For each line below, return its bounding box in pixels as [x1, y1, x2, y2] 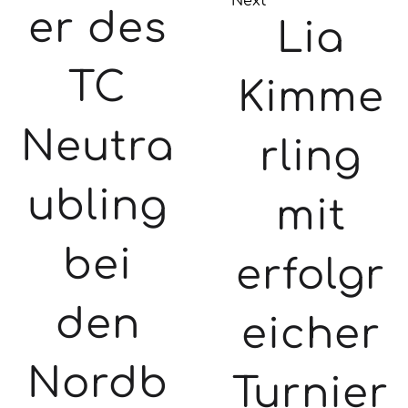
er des [28, 5, 167, 52]
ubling [27, 182, 168, 229]
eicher [240, 311, 381, 359]
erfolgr [236, 252, 385, 300]
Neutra [21, 123, 174, 170]
